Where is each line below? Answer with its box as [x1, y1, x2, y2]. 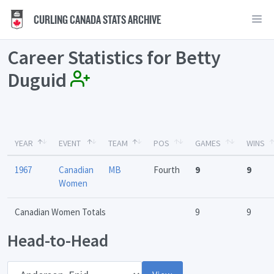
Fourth [154, 164, 180, 176]
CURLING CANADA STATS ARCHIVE [32, 12, 161, 27]
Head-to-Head [7, 229, 108, 252]
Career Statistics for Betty [7, 45, 221, 70]
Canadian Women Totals [15, 206, 106, 218]
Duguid [7, 68, 70, 92]
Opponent [7, 261, 46, 273]
